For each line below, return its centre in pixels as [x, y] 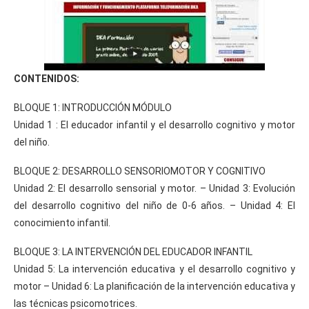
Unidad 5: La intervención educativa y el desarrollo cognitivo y [154, 269]
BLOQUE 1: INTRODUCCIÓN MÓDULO [93, 107]
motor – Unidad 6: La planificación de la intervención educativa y [154, 286]
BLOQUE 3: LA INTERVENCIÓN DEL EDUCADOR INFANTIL [133, 251]
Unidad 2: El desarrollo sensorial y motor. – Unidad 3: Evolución [154, 188]
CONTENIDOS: [47, 78]
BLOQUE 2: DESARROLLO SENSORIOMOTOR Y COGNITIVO [140, 171]
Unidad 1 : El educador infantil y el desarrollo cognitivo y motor [154, 124]
